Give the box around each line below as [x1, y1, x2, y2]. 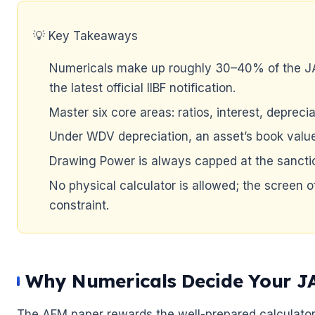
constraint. [49, 198, 110, 212]
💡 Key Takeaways [33, 28, 138, 43]
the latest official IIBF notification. [49, 80, 236, 95]
